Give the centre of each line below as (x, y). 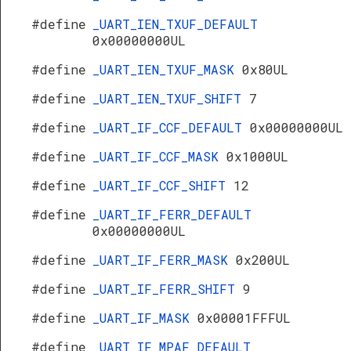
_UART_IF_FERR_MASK (164, 260)
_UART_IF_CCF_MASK (159, 156)
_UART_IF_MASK (145, 318)
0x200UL (263, 260)
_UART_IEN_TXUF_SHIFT (171, 98)
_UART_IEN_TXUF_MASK (167, 69)
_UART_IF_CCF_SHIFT (163, 185)
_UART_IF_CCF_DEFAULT (171, 127)
